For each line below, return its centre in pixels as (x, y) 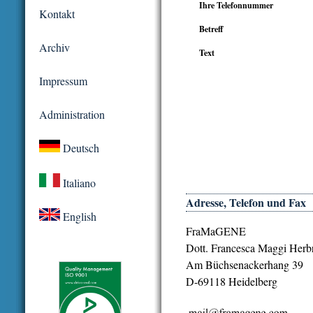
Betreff (211, 29)
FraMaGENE (216, 231)
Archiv (54, 47)
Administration (72, 114)
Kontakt (57, 14)
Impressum (63, 81)
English (78, 216)
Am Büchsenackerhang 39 (245, 264)
